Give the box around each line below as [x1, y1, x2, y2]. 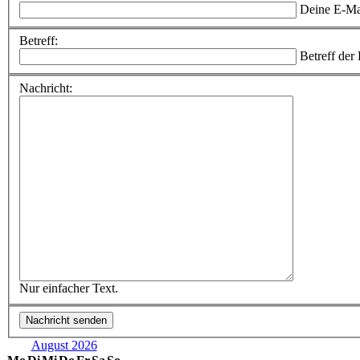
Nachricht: [19, 80, 72, 95]
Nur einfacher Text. [19, 280, 118, 295]
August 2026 [31, 337, 97, 352]
